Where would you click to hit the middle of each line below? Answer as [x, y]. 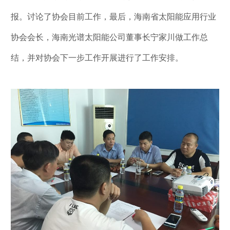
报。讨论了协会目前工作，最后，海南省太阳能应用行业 [113, 17]
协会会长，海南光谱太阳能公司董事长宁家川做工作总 [109, 37]
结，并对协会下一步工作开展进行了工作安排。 [97, 58]
